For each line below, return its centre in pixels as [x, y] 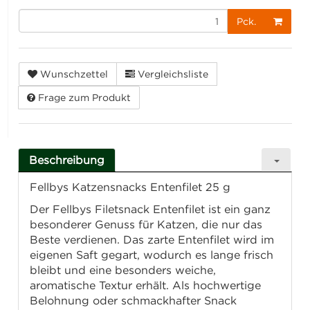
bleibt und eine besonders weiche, [123, 270]
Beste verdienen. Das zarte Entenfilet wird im [152, 240]
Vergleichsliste [173, 74]
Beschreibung [67, 160]
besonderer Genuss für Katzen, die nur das [146, 225]
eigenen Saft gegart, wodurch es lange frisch [152, 255]
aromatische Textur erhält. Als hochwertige [146, 285]
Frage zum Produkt [85, 98]
